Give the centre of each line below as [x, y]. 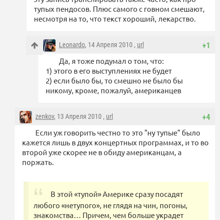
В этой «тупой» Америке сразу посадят [117, 194]
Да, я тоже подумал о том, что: [111, 61]
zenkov [45, 117]
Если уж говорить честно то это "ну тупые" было [118, 133]
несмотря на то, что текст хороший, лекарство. [115, 19]
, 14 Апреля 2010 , [111, 45]
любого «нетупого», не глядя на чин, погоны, [110, 205]
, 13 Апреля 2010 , [80, 117]
